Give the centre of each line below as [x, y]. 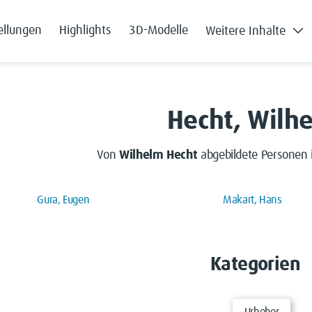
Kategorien [255, 265]
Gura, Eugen [63, 200]
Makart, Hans [252, 200]
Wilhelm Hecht [158, 155]
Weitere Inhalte [245, 32]
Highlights [85, 31]
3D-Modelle [158, 31]
